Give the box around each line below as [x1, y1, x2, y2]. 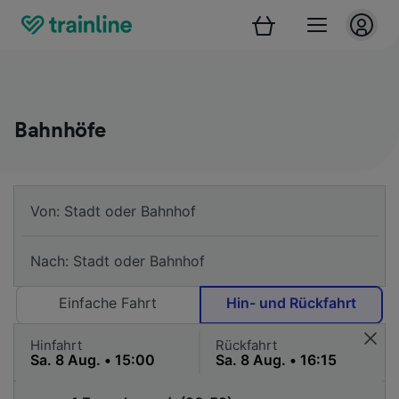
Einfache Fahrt [59, 294, 158, 312]
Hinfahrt [30, 337, 82, 354]
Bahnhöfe [14, 120, 107, 142]
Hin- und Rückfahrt [225, 294, 356, 312]
